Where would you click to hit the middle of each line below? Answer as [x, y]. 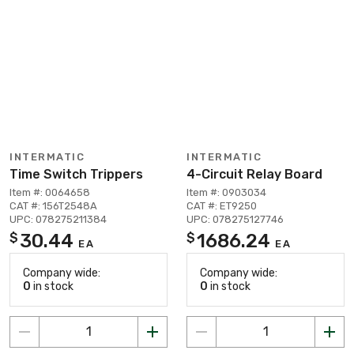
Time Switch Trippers [76, 174]
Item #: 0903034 [226, 192]
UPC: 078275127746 [235, 219]
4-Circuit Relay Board [254, 174]
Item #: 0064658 [50, 192]
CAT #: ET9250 [222, 205]
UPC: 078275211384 [58, 219]
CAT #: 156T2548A [53, 205]
